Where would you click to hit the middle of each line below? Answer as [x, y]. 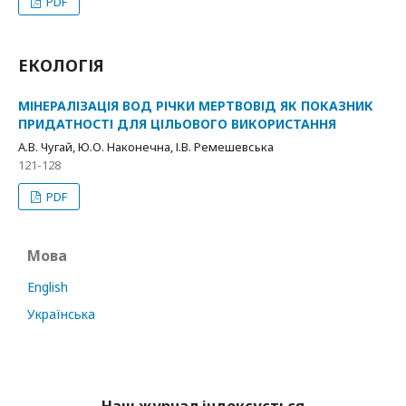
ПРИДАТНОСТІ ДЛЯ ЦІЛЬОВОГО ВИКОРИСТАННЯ [177, 124]
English [48, 287]
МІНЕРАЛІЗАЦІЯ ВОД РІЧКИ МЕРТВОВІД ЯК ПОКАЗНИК [196, 106]
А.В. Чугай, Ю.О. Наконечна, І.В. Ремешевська [146, 147]
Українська [61, 314]
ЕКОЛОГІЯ [61, 65]
